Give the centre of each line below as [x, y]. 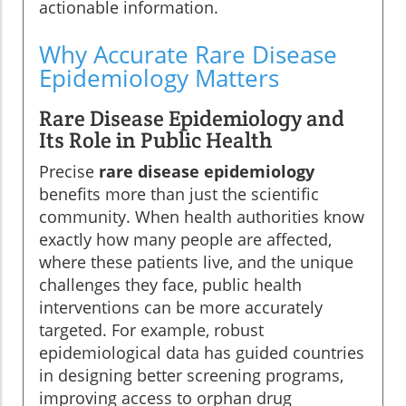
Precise [69, 172]
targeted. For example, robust [151, 330]
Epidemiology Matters [159, 78]
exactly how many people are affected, [185, 240]
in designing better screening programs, [191, 376]
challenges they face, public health [170, 285]
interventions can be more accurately [181, 308]
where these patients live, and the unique [196, 262]
